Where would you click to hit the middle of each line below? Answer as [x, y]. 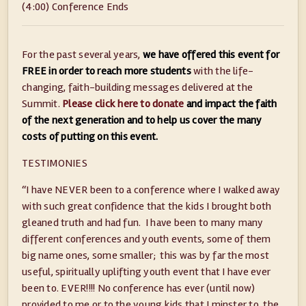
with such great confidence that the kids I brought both [147, 207]
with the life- [222, 71]
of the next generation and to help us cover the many [142, 121]
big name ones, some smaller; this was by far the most [146, 256]
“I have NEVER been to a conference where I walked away [151, 190]
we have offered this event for [211, 55]
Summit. [41, 104]
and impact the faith [231, 104]
